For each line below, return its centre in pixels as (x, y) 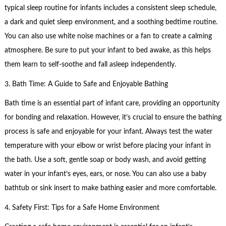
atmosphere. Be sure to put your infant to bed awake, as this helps (107, 51)
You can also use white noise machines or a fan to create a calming (108, 37)
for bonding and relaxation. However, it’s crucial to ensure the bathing (113, 118)
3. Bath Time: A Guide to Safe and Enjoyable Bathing (86, 84)
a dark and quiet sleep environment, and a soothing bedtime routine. (111, 22)
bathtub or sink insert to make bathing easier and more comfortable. (110, 188)
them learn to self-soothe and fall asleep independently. (90, 65)
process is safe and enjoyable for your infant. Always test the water (108, 132)
